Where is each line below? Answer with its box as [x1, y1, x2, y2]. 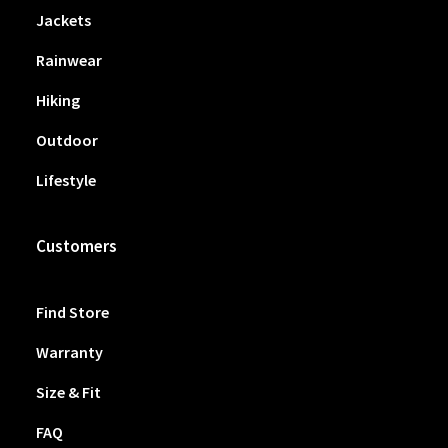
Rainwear [36, 50, 102, 70]
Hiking [36, 90, 80, 110]
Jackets [36, 10, 91, 30]
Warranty [36, 342, 103, 362]
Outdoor [36, 130, 98, 150]
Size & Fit [36, 382, 101, 402]
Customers [36, 235, 117, 257]
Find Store [36, 302, 109, 322]
